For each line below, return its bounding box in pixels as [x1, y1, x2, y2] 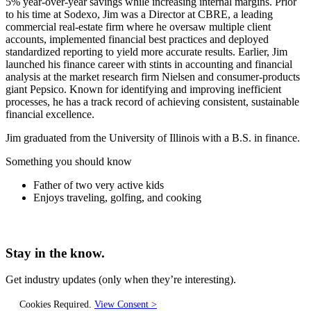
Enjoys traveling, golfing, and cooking [33, 191, 201, 203]
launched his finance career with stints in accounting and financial [6, 58, 292, 70]
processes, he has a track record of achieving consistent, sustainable [6, 95, 299, 108]
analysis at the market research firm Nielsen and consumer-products [6, 70, 300, 83]
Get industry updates [6, 274, 99, 286]
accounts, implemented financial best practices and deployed [6, 33, 269, 45]
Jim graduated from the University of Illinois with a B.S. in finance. [6, 131, 300, 144]
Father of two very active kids [33, 178, 164, 191]
